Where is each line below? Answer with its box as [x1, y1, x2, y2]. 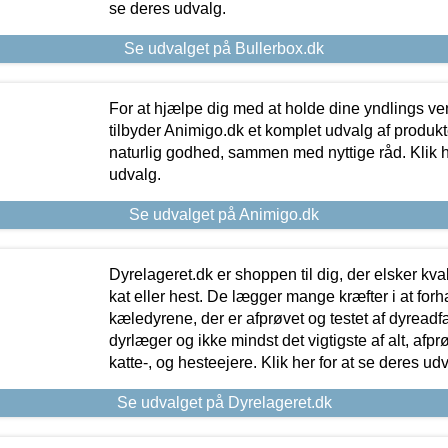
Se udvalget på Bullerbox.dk [124, 39, 324, 57]
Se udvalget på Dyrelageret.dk [116, 393, 332, 411]
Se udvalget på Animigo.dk [129, 205, 319, 223]
